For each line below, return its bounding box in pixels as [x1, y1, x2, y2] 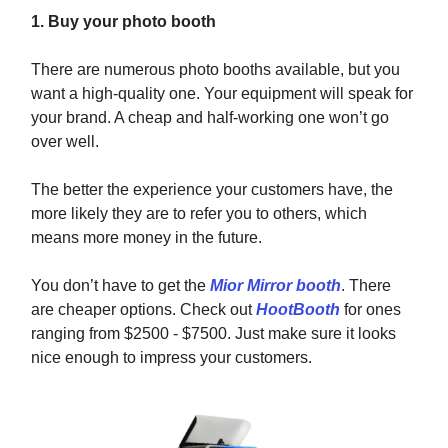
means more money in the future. [31, 229, 262, 247]
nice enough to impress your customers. [31, 349, 312, 367]
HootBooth [256, 301, 340, 319]
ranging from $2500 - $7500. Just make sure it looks [31, 325, 396, 343]
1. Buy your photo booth [31, 13, 216, 31]
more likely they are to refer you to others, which [31, 205, 367, 223]
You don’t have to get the [31, 277, 210, 295]
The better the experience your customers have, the [31, 181, 393, 199]
